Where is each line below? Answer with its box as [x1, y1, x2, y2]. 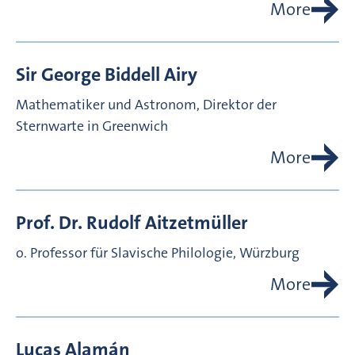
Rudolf [86, 210, 141, 236]
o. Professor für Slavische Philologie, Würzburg [16, 243, 300, 263]
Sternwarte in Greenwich [16, 116, 168, 136]
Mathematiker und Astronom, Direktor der [16, 95, 277, 115]
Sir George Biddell [16, 62, 160, 88]
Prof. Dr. [16, 210, 82, 236]
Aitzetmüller [145, 210, 248, 236]
